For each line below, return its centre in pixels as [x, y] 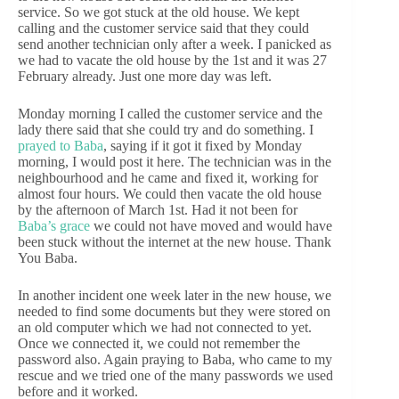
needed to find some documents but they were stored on [174, 312]
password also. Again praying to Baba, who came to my [175, 360]
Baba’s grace [54, 226]
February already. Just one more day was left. [145, 77]
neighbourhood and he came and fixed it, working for [168, 178]
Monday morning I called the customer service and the [170, 114]
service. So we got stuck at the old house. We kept [159, 12]
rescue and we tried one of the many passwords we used [175, 376]
